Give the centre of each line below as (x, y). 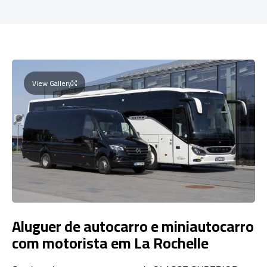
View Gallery (52, 83)
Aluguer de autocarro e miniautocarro (133, 226)
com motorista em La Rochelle (110, 243)
